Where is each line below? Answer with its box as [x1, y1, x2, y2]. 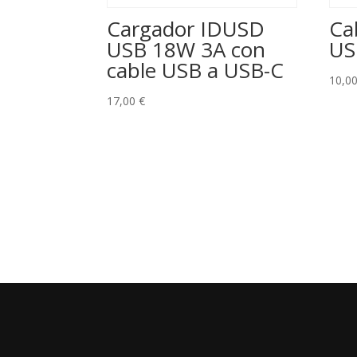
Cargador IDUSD [107, 14, 265, 44]
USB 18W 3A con [107, 35, 266, 65]
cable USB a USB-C [107, 56, 284, 85]
